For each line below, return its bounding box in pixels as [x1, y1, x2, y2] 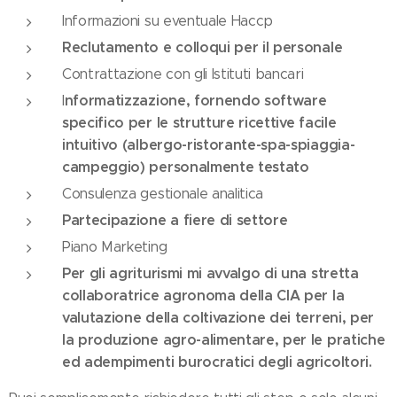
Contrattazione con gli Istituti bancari [62, 66, 304, 82]
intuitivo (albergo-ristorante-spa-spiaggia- [62, 136, 355, 154]
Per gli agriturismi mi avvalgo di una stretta [62, 264, 359, 283]
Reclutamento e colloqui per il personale [62, 38, 343, 57]
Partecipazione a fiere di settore [62, 211, 288, 230]
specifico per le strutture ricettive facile [62, 113, 337, 132]
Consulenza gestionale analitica [62, 185, 264, 202]
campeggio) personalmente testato [62, 158, 309, 176]
